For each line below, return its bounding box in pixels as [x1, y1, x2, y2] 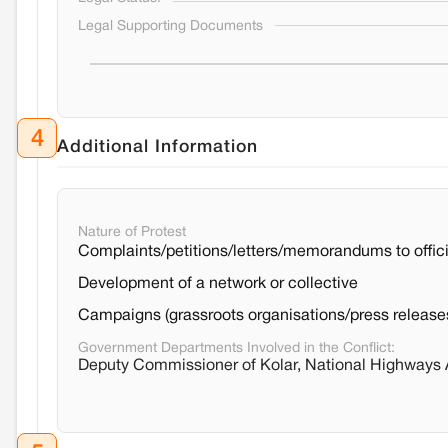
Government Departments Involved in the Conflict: [78, 342, 395, 356]
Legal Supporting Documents [78, 20, 263, 34]
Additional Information [57, 138, 258, 155]
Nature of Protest [78, 226, 186, 240]
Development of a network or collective [78, 277, 358, 292]
